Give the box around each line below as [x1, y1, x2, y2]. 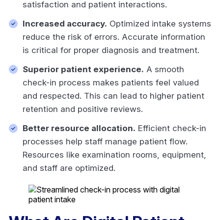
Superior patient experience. [23, 64, 144, 74]
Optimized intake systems [107, 18, 211, 28]
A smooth [144, 64, 184, 74]
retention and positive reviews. [23, 104, 145, 114]
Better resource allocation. [23, 123, 136, 133]
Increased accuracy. [23, 18, 107, 28]
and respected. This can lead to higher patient [23, 90, 204, 101]
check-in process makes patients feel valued [23, 77, 199, 87]
